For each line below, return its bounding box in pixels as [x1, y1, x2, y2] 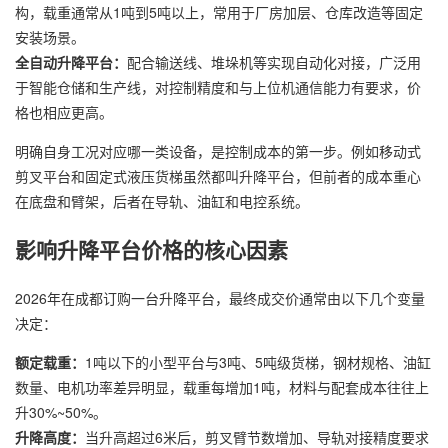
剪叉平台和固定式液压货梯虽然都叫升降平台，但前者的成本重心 [15, 165, 421, 186]
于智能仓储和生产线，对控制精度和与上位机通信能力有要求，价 [15, 76, 421, 97]
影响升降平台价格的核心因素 [15, 234, 288, 265]
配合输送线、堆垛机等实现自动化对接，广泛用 [127, 51, 421, 72]
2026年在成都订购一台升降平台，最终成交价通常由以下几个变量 [15, 287, 425, 308]
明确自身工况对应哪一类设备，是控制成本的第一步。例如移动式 [15, 140, 421, 161]
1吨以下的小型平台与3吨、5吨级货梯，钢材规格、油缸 [85, 351, 431, 372]
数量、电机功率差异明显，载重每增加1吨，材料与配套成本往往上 [15, 376, 429, 397]
